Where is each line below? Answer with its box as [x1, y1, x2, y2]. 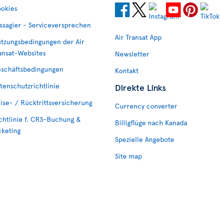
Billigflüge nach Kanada [115, 118, 187, 127]
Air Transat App [115, 32, 162, 42]
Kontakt [115, 66, 138, 75]
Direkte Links [115, 81, 166, 93]
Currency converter [115, 101, 177, 110]
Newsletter [115, 49, 149, 58]
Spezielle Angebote [115, 135, 174, 144]
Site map [115, 151, 142, 161]
